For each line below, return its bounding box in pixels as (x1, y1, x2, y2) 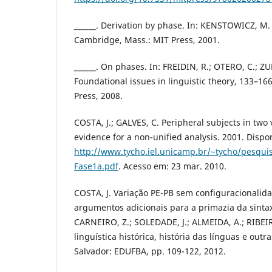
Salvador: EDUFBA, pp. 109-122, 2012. (74, 245, 226, 257)
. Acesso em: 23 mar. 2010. (118, 160, 226, 172)
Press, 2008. (74, 90, 123, 101)
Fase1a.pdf (74, 160, 118, 172)
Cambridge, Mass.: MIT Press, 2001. (74, 33, 220, 46)
